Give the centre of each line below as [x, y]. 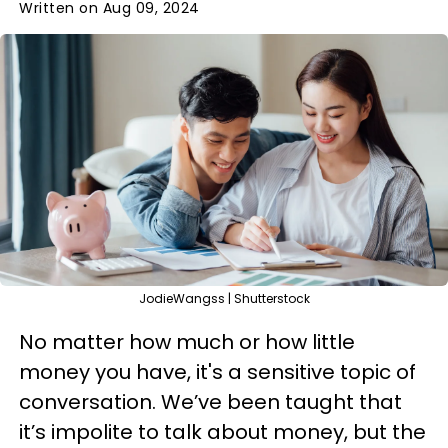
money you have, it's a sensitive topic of [217, 372]
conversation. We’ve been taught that [210, 402]
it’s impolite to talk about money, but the [222, 432]
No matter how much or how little [187, 342]
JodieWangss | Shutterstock [224, 298]
